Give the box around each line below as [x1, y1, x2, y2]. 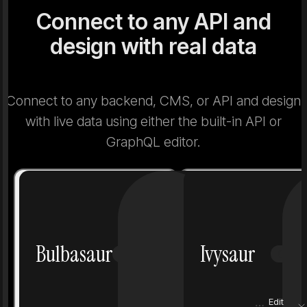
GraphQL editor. [106, 134, 201, 151]
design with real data [50, 32, 257, 60]
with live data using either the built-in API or [25, 113, 282, 130]
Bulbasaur [36, 239, 112, 269]
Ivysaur [200, 239, 255, 269]
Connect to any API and [36, 8, 271, 35]
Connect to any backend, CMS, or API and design [6, 93, 301, 110]
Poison [157, 248, 184, 260]
